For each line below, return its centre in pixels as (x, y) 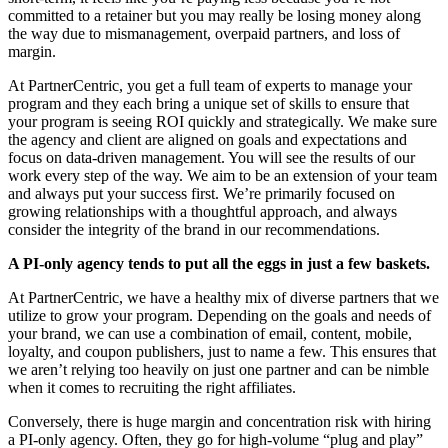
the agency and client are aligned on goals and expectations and (207, 140)
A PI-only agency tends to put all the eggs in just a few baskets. (219, 264)
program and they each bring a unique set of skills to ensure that (208, 104)
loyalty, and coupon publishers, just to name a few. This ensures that (222, 352)
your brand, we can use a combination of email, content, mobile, (210, 334)
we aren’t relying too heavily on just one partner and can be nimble (218, 370)
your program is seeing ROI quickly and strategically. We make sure (222, 122)
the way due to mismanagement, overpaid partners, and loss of (204, 34)
